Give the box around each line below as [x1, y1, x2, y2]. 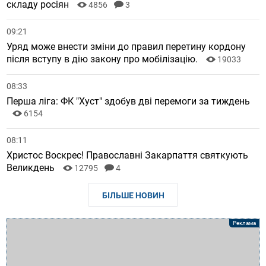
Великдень [7, 162, 58, 174]
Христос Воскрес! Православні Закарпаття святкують [7, 150, 249, 161]
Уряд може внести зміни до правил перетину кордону [7, 41, 246, 53]
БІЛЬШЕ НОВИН [102, 191, 164, 201]
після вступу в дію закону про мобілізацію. [7, 53, 201, 65]
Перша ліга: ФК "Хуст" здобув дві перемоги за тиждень [7, 96, 251, 107]
